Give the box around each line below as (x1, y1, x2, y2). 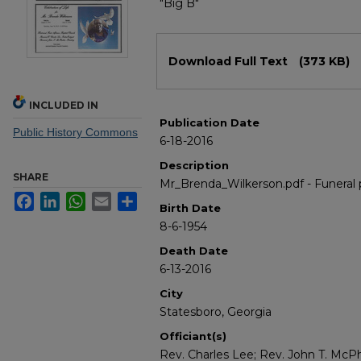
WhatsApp (85, 192, 138, 205)
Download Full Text (168, 54, 291, 69)
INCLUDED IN (29, 99, 98, 112)
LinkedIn (60, 192, 103, 205)
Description (160, 159, 229, 172)
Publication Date (160, 116, 259, 130)
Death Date (160, 244, 228, 258)
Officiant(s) (160, 330, 226, 343)
